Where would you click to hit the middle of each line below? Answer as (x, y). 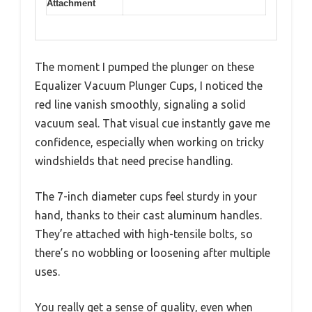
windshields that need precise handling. (134, 161)
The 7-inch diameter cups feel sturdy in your (146, 196)
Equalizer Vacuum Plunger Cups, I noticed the (149, 85)
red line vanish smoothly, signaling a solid (140, 104)
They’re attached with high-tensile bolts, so (144, 234)
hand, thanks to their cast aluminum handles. (148, 215)
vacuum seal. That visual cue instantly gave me (153, 123)
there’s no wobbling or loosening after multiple (153, 252)
